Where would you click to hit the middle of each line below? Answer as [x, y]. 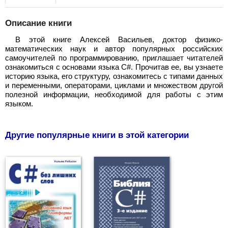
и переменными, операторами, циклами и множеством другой [114, 85]
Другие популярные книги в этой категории [97, 135]
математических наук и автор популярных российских [114, 48]
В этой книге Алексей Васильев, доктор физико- [119, 39]
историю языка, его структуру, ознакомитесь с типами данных [114, 76]
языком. [19, 103]
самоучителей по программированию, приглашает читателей [114, 58]
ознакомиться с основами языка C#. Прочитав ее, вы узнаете [114, 67]
